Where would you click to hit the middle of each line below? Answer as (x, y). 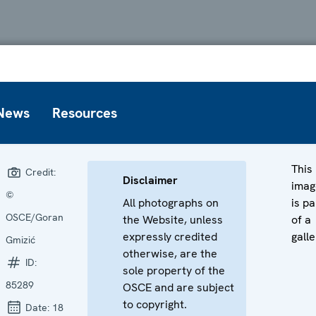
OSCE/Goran (35, 217)
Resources (85, 113)
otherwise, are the (170, 253)
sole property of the (174, 270)
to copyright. (155, 304)
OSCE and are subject (178, 287)
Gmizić (20, 239)
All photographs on (171, 202)
